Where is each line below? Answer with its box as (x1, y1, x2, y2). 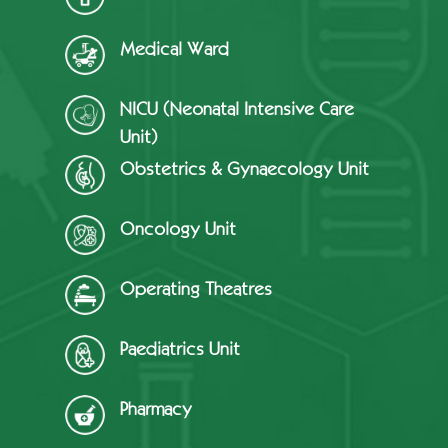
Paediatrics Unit (120, 338, 240, 359)
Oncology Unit (120, 218, 236, 239)
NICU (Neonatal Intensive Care (120, 98, 354, 119)
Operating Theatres (120, 278, 272, 299)
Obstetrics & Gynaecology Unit (120, 158, 369, 179)
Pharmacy (120, 398, 192, 419)
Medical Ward (120, 38, 229, 59)
